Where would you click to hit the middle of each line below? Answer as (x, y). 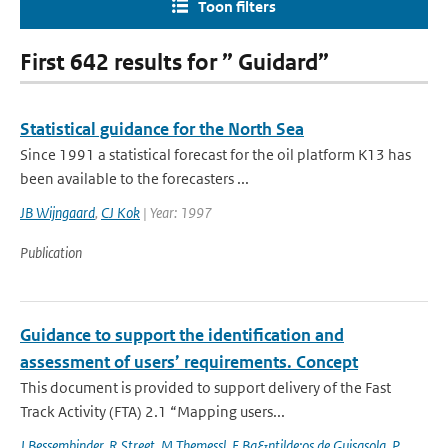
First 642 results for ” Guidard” (174, 62)
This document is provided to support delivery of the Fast (205, 387)
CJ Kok (120, 212)
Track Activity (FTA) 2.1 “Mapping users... (152, 411)
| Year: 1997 (176, 212)
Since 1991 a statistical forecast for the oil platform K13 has (215, 154)
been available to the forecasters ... (134, 178)
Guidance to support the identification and (182, 335)
